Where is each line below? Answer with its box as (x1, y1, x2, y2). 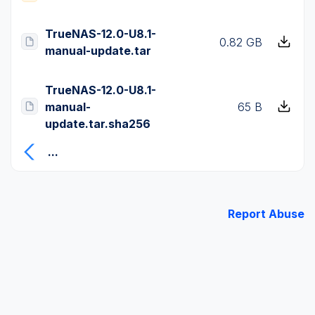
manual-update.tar (45, 43, 151, 58)
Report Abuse (228, 207, 304, 221)
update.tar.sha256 (45, 116, 150, 131)
